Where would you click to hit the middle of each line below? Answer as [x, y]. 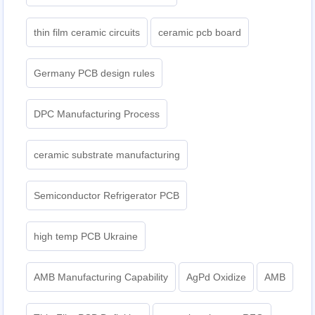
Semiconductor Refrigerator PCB [107, 196]
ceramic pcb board [200, 33]
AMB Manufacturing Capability [101, 277]
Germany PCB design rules [95, 73]
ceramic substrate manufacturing [107, 155]
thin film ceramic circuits [87, 33]
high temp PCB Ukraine [86, 237]
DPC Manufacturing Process [97, 114]
